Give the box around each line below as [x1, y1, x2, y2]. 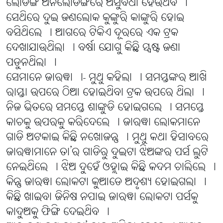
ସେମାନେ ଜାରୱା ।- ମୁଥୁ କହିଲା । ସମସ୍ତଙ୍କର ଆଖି [6, 71, 207, 86]
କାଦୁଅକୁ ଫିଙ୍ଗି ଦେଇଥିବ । [6, 205, 110, 220]
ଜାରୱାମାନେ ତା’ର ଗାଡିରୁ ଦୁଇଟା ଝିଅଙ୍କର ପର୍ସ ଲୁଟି [6, 145, 208, 160]
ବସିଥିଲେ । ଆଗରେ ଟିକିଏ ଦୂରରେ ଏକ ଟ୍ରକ [6, 26, 178, 41]
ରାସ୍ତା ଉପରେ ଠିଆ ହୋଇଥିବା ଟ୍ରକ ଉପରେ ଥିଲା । [6, 86, 205, 101]
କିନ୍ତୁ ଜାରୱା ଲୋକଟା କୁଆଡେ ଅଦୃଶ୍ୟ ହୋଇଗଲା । [6, 175, 207, 190]
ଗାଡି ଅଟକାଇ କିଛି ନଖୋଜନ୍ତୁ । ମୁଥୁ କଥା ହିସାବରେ [6, 130, 209, 145]
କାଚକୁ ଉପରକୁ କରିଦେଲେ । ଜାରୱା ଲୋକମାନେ [6, 115, 200, 130]
